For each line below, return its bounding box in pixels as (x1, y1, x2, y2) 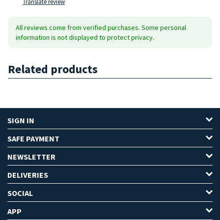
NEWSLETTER (7, 151, 55, 162)
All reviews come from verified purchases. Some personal (16, 23, 186, 32)
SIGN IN (7, 115, 34, 125)
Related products (8, 61, 98, 77)
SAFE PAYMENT (7, 133, 59, 143)
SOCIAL (7, 188, 33, 198)
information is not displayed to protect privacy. (16, 32, 154, 42)
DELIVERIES (7, 169, 48, 180)
